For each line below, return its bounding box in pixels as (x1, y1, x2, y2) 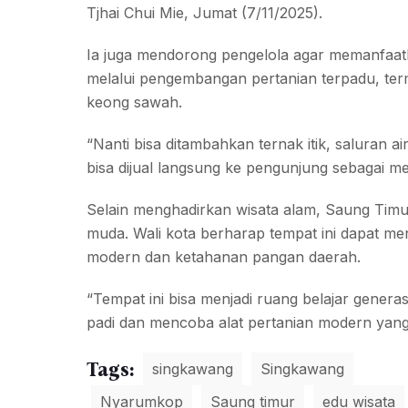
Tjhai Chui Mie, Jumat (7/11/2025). (86, 4, 322, 22)
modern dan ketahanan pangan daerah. (86, 248, 361, 266)
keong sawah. (86, 93, 182, 111)
